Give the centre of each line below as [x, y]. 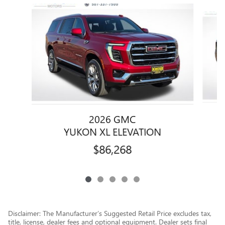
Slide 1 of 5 [27, 9]
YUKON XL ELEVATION [112, 131]
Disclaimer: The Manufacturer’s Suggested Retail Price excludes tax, [110, 213]
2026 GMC [113, 119]
